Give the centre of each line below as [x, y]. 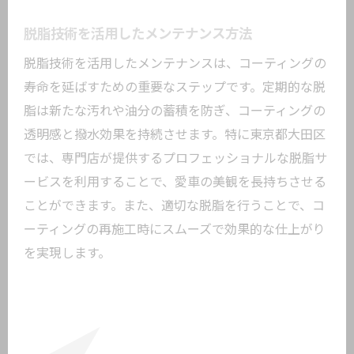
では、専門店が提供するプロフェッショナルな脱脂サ [175, 158]
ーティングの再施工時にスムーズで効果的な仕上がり [175, 230]
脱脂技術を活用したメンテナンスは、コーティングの [175, 64]
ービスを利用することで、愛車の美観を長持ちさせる [175, 182]
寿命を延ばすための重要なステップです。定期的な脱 [175, 87]
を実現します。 [67, 253]
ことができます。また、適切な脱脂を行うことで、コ [174, 206]
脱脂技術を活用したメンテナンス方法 [138, 34]
